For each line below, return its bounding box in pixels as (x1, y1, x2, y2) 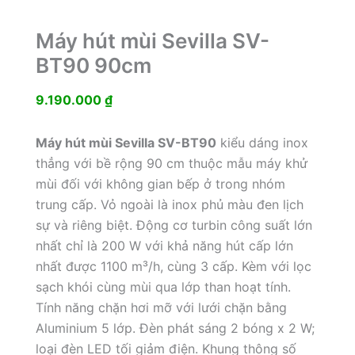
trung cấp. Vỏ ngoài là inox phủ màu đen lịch (35, 197, 303, 213)
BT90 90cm (35, 52, 151, 78)
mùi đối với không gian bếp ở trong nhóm (35, 176, 285, 193)
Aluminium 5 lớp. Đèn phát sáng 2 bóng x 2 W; (35, 320, 315, 337)
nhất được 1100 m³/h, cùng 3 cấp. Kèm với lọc (35, 258, 311, 275)
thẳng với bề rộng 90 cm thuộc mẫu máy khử (35, 155, 307, 172)
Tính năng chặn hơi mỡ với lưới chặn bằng (35, 300, 287, 316)
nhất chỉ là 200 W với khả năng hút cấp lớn (35, 238, 293, 254)
